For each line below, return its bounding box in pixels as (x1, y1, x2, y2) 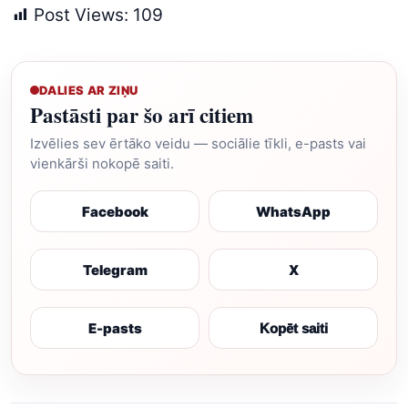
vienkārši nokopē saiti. (30, 155, 174, 172)
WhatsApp (256, 202, 331, 220)
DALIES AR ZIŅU (39, 83, 138, 97)
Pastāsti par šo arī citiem (30, 99, 253, 130)
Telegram (82, 260, 148, 279)
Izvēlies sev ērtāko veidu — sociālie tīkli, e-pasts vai (30, 135, 366, 152)
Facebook (81, 202, 148, 220)
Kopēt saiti (259, 320, 328, 336)
